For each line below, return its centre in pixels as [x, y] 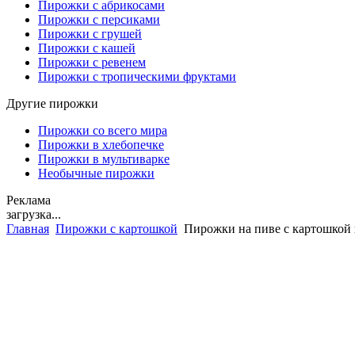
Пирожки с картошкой [116, 229]
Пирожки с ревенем [92, 62]
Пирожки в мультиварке [104, 159]
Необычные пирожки [96, 173]
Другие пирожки [52, 103]
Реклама [29, 200]
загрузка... [34, 214]
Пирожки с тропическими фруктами [137, 76]
